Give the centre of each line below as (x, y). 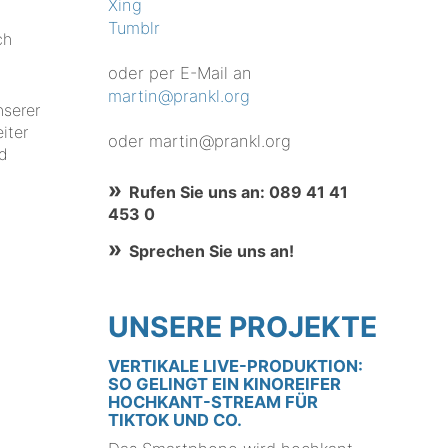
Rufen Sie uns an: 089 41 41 (238, 191)
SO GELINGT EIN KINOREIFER (225, 384)
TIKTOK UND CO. (175, 420)
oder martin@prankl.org (200, 140)
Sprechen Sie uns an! (211, 250)
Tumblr (134, 28)
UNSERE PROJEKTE (243, 327)
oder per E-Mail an (180, 73)
